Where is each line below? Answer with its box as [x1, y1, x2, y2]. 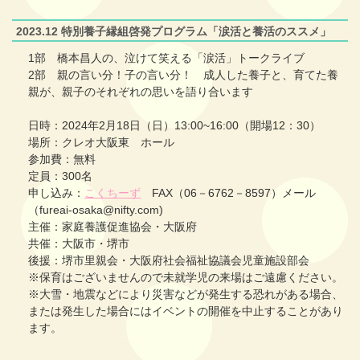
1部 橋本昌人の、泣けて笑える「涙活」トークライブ [28, 51, 305, 65]
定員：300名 [28, 170, 92, 183]
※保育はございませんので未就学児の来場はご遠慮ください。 [28, 271, 343, 284]
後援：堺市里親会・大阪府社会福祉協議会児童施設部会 [28, 254, 309, 268]
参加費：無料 [28, 153, 96, 166]
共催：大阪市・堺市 [28, 237, 129, 251]
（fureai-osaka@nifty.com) [28, 203, 163, 217]
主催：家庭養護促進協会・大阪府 [28, 220, 197, 234]
